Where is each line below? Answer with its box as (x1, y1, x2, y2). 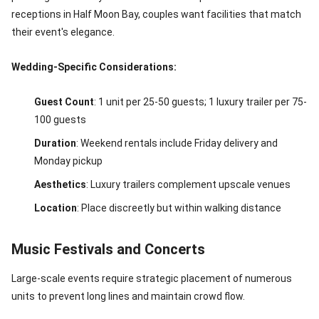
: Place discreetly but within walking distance (77, 202, 281, 214)
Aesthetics (34, 179, 86, 190)
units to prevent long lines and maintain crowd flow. (11, 291, 245, 302)
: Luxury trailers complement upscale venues (86, 179, 291, 190)
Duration (34, 137, 76, 149)
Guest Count (34, 96, 94, 108)
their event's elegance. (11, 26, 115, 38)
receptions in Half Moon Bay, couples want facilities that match (11, 9, 301, 20)
